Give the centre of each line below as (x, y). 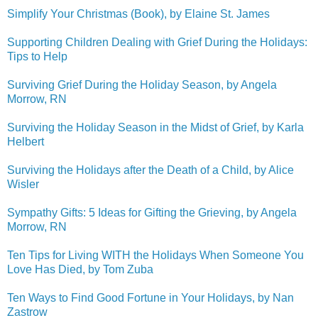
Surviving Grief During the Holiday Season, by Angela (142, 84)
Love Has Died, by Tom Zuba (80, 269)
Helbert (26, 141)
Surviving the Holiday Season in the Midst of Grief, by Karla (155, 127)
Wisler (23, 184)
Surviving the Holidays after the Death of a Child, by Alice (150, 170)
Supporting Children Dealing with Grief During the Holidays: (157, 42)
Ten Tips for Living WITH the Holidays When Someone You (155, 255)
